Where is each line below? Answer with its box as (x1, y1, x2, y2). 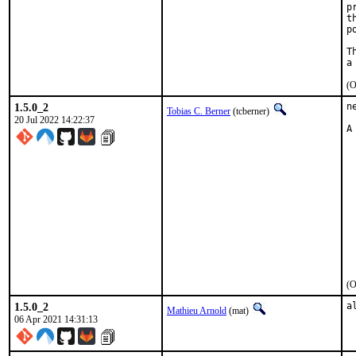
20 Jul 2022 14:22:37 (14, 114, 95, 126)
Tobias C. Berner (167, 106, 230, 117)
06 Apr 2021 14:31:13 (14, 314, 98, 325)
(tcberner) (230, 106, 272, 117)
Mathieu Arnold (167, 305, 226, 316)
